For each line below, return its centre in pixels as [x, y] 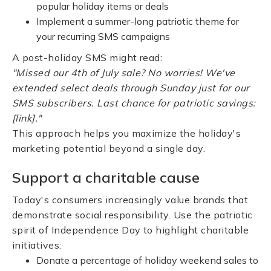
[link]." [27, 118]
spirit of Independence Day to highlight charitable [131, 230]
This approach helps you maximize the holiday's [127, 133]
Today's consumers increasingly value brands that [130, 200]
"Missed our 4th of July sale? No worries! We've [124, 73]
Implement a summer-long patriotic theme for [138, 21]
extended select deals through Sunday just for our [131, 88]
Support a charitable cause [106, 177]
